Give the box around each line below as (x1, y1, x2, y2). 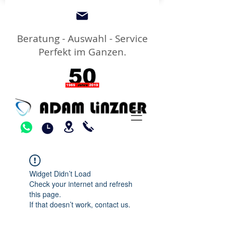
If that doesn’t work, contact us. (29, 199, 130, 209)
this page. (29, 189, 61, 199)
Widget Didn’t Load (29, 168, 91, 179)
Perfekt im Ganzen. (38, 45, 126, 59)
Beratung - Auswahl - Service (16, 32, 148, 45)
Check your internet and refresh (29, 179, 132, 189)
